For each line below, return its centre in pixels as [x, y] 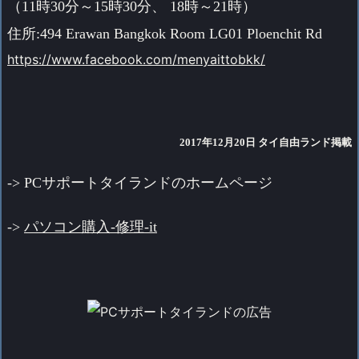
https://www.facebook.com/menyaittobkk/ [136, 60]
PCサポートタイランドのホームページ [148, 183]
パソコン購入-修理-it [91, 227]
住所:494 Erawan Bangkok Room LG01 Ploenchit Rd [165, 34]
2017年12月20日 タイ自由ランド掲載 [266, 142]
